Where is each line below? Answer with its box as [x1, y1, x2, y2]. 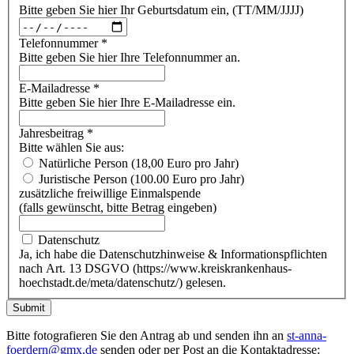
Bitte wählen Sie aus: [19, 141, 124, 155]
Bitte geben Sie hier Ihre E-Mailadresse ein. [19, 96, 235, 110]
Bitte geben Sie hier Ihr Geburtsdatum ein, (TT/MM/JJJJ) [19, 3, 303, 17]
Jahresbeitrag [19, 126, 87, 141]
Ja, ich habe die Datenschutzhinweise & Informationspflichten [19, 247, 327, 262]
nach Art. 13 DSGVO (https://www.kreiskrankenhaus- [19, 262, 292, 276]
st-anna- [287, 329, 326, 343]
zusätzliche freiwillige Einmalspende [19, 186, 201, 201]
